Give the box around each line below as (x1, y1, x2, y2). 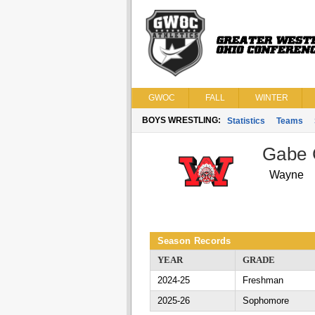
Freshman (242, 275, 283, 285)
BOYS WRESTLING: (141, 115, 221, 125)
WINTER (255, 93, 288, 103)
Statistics (226, 116, 265, 126)
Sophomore (242, 295, 289, 306)
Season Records (157, 236, 231, 246)
